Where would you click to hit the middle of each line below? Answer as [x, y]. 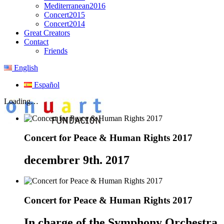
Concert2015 [64, 14]
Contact [36, 41]
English [25, 67]
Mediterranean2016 [75, 5]
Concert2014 [64, 23]
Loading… [21, 101]
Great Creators [47, 32]
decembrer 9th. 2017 [77, 160]
